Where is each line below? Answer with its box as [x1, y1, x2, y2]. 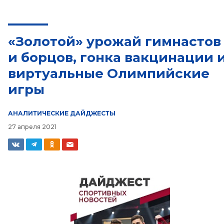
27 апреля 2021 [8, 123, 56, 130]
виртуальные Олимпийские [8, 65, 209, 81]
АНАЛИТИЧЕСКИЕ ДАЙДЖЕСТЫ [8, 109, 115, 117]
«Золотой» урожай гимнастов [8, 33, 221, 49]
